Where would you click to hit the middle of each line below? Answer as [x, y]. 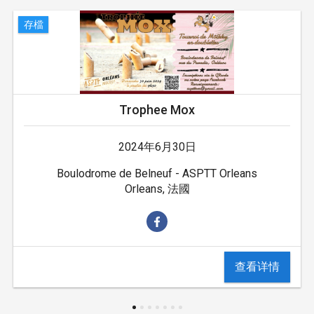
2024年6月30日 [157, 147]
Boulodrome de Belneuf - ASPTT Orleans [157, 174]
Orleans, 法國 [157, 189]
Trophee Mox [157, 110]
